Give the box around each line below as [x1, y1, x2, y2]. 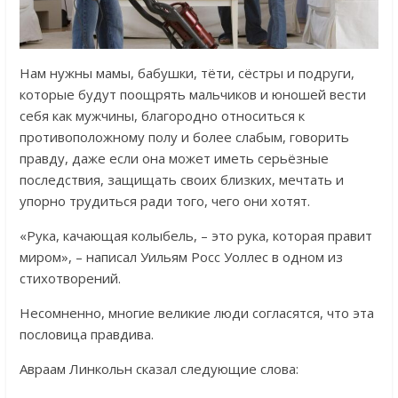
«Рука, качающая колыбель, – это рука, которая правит [19, 227, 372, 244]
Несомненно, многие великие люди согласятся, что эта [19, 304, 374, 322]
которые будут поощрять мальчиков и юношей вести [19, 85, 366, 103]
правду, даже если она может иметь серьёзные [19, 149, 329, 167]
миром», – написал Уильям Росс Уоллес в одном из [19, 248, 343, 266]
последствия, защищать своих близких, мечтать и [19, 171, 344, 188]
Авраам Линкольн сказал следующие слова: [19, 360, 298, 378]
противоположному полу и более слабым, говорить [19, 128, 349, 146]
